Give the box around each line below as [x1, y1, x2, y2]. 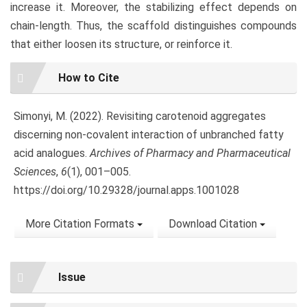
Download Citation [169, 217, 260, 231]
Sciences [14, 165, 56, 179]
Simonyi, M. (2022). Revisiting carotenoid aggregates [14, 110, 266, 123]
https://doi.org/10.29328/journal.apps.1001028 [14, 184, 239, 197]
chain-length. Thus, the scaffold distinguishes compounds [10, 19, 297, 32]
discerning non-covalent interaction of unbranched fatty [14, 128, 284, 142]
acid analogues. [14, 147, 90, 160]
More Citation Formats [25, 217, 137, 231]
